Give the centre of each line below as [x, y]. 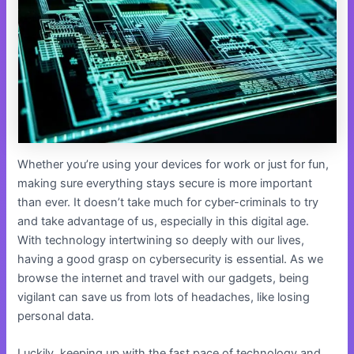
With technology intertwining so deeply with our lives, [161, 240]
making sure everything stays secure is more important [165, 183]
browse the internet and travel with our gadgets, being [164, 278]
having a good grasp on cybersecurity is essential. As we [171, 259]
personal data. [56, 316]
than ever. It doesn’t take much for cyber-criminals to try [168, 202]
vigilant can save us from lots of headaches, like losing [164, 297]
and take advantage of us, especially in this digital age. [164, 221]
